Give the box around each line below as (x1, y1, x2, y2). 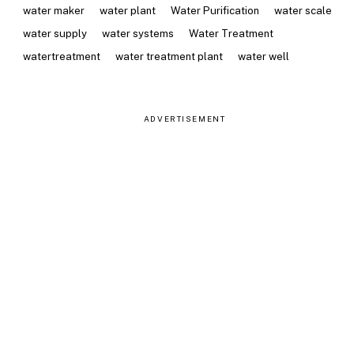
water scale (274, 4, 333, 17)
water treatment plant (115, 50, 223, 62)
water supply (22, 27, 87, 40)
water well (238, 50, 290, 62)
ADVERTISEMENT (143, 115, 226, 124)
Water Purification (171, 4, 260, 17)
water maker (22, 4, 85, 17)
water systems (101, 27, 174, 40)
